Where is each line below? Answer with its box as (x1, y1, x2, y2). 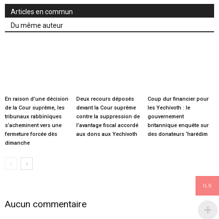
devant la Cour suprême (76, 104, 136, 111)
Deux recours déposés (76, 95, 134, 102)
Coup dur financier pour (147, 95, 209, 102)
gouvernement (147, 113, 184, 120)
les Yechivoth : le (147, 104, 190, 111)
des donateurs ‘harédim (147, 131, 208, 137)
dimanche (5, 139, 30, 146)
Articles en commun (11, 8, 73, 16)
